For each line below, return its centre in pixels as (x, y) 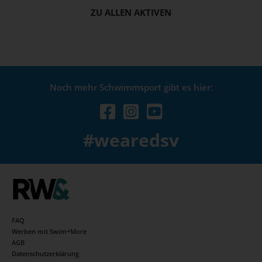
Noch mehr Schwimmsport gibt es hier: (131, 87)
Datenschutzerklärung (45, 254)
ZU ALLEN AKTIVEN (131, 12)
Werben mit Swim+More (49, 231)
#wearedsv (131, 140)
